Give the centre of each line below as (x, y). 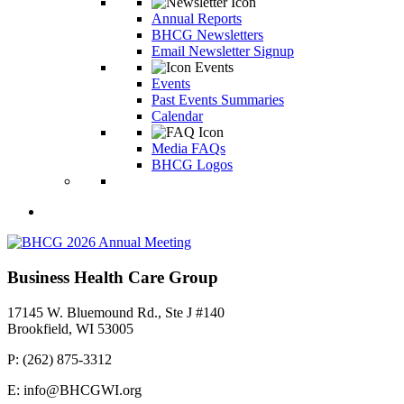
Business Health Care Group (113, 278)
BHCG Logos (192, 165)
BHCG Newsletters (207, 35)
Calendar (177, 116)
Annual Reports (197, 19)
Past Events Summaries (218, 100)
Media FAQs (188, 149)
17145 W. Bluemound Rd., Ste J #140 (116, 312)
